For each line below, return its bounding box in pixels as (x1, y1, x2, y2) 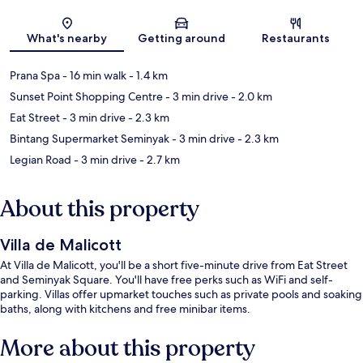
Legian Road (10, 152, 71, 168)
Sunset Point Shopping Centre (10, 89, 163, 105)
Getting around (137, 31, 225, 46)
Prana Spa (10, 68, 60, 83)
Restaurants (262, 31, 331, 46)
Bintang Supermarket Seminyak (10, 131, 169, 147)
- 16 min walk (60, 68, 126, 83)
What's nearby (27, 31, 108, 46)
